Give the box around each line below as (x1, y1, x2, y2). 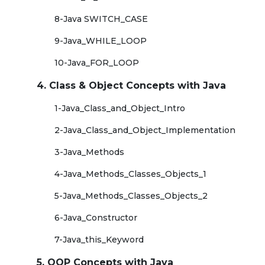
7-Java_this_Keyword (54, 234, 144, 245)
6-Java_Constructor (54, 212, 137, 223)
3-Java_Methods (54, 147, 124, 157)
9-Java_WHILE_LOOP (54, 35, 147, 46)
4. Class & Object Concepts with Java (37, 80, 226, 91)
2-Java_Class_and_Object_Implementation (54, 125, 235, 135)
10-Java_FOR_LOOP (54, 57, 139, 68)
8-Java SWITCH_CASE (54, 14, 148, 24)
